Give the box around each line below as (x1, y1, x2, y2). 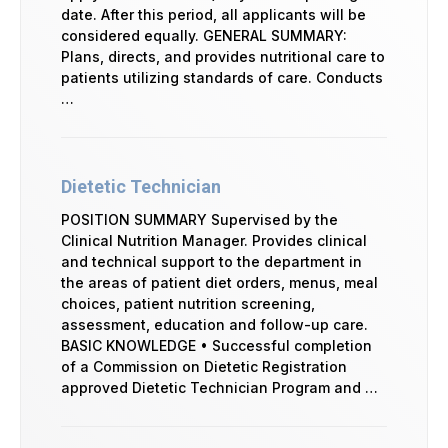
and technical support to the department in (61, 252, 362, 270)
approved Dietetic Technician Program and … (61, 378, 378, 396)
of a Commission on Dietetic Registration (61, 357, 347, 375)
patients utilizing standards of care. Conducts (61, 68, 383, 86)
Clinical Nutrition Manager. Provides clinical (61, 231, 367, 249)
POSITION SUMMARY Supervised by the (61, 210, 338, 228)
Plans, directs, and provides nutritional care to (61, 47, 385, 65)
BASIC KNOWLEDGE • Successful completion (61, 336, 372, 354)
